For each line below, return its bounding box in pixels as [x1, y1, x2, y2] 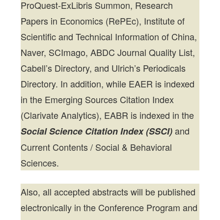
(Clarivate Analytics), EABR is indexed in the [21, 109, 194, 122]
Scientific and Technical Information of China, [21, 30, 197, 43]
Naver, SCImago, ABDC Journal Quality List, [21, 46, 195, 59]
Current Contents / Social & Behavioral [21, 140, 172, 154]
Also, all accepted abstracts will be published [21, 185, 196, 198]
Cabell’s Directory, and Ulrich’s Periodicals [21, 61, 186, 75]
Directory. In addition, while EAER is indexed [21, 77, 195, 90]
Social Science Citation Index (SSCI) [21, 125, 173, 138]
